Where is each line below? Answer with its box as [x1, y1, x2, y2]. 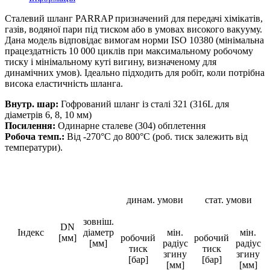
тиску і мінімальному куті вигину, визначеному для [5, 56, 216, 67]
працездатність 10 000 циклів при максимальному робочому [5, 45, 253, 56]
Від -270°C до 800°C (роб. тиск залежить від [64, 131, 248, 142]
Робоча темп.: [5, 131, 64, 142]
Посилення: [5, 120, 55, 131]
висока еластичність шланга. [5, 78, 123, 89]
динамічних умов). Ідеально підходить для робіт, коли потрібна [5, 67, 265, 78]
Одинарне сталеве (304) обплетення [55, 120, 206, 131]
